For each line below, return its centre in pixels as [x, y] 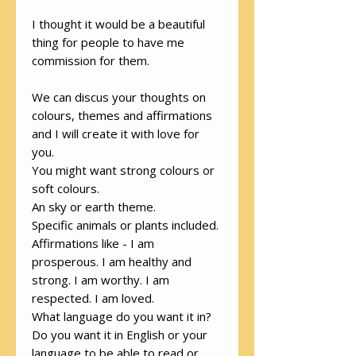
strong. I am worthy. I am [101, 280]
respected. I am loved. [93, 298]
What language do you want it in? [122, 317]
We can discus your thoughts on [119, 97]
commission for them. [91, 61]
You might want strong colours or [123, 170]
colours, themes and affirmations [122, 116]
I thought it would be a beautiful [118, 24]
